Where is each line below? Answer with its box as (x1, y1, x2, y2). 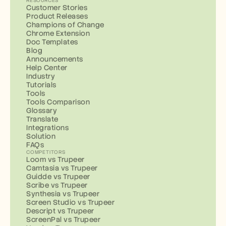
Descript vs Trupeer (26, 206, 94, 216)
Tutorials (26, 80, 56, 90)
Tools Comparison (26, 97, 90, 107)
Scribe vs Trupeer (26, 181, 88, 190)
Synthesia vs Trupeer (26, 189, 99, 199)
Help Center (26, 63, 68, 73)
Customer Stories (26, 3, 87, 13)
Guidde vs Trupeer (26, 172, 90, 182)
